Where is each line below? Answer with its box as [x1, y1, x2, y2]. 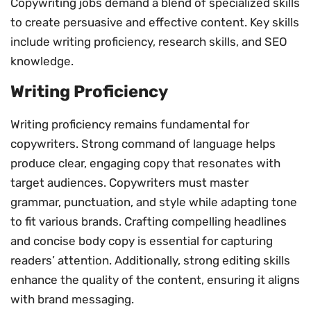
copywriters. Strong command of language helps [10, 136, 276, 151]
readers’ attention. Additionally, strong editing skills [10, 253, 290, 267]
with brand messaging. [10, 292, 134, 306]
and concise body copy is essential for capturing [10, 233, 273, 248]
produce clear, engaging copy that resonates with [10, 155, 280, 170]
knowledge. [10, 53, 74, 68]
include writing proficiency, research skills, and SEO [10, 34, 287, 49]
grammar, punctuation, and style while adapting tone [10, 194, 297, 209]
